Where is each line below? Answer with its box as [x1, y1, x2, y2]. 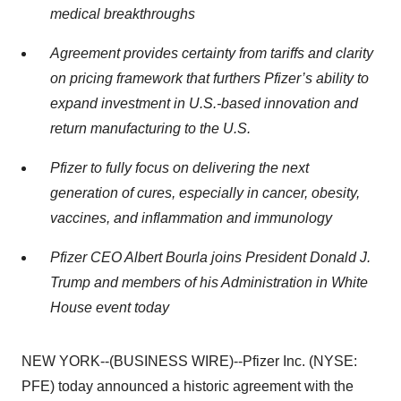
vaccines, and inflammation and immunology [50, 210, 332, 226]
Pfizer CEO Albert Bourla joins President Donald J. [50, 250, 371, 265]
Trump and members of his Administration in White [50, 275, 368, 290]
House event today [50, 300, 169, 315]
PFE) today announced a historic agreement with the [21, 379, 354, 394]
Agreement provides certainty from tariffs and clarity [50, 46, 373, 61]
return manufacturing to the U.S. [50, 121, 251, 136]
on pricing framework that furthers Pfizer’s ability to [50, 71, 369, 86]
